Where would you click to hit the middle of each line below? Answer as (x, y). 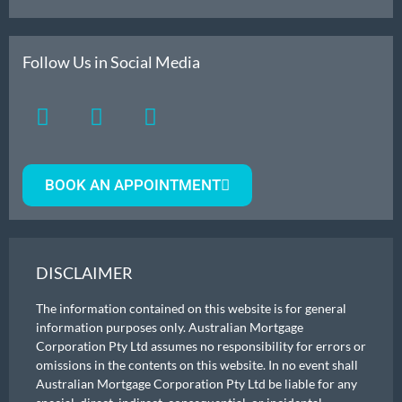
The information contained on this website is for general (191, 308)
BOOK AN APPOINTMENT (133, 184)
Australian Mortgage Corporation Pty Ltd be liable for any (197, 383)
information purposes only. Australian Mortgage (170, 327)
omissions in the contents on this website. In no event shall (197, 364)
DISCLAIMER (84, 272)
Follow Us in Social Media (111, 61)
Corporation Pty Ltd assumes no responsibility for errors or (201, 345)
